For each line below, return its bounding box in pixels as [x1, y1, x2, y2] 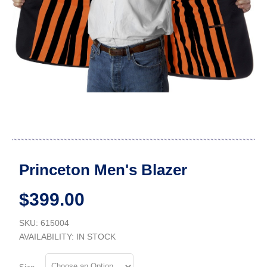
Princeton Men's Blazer [19, 160, 188, 179]
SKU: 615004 [19, 218, 70, 228]
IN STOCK [76, 231, 116, 241]
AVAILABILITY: [19, 231, 77, 241]
